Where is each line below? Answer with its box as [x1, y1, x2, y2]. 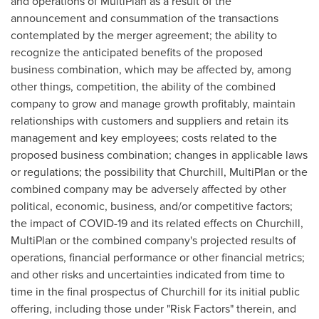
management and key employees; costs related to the [11, 129, 277, 146]
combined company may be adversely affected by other [11, 180, 286, 197]
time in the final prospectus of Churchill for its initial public [11, 283, 300, 300]
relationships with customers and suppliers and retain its [11, 112, 288, 129]
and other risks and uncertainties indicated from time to [11, 266, 285, 283]
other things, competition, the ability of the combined [11, 78, 276, 95]
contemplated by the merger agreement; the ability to [11, 26, 277, 43]
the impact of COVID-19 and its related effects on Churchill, [11, 214, 303, 231]
